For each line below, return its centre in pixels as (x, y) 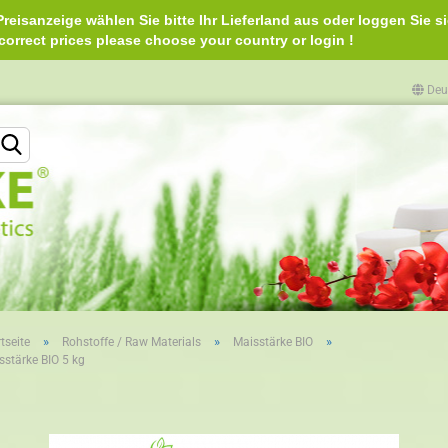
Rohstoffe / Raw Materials (131, 342)
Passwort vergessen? (385, 393)
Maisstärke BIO (273, 342)
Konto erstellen (366, 365)
